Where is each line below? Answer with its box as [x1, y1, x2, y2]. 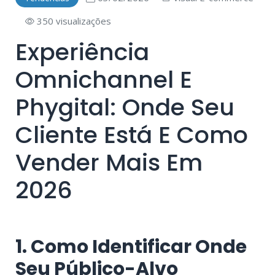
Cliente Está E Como [15, 118, 248, 152]
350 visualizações [34, 15, 111, 28]
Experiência [15, 36, 149, 69]
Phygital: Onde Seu [15, 91, 234, 124]
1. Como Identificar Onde [15, 234, 247, 260]
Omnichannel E [15, 63, 192, 96]
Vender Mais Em [15, 146, 203, 179]
